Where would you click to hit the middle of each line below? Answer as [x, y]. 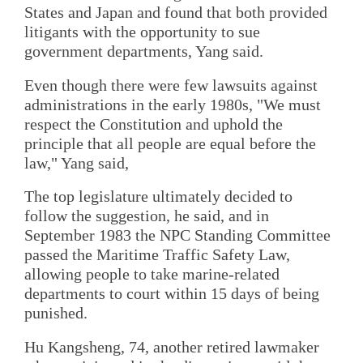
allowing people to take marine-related [152, 274]
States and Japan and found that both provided [176, 13]
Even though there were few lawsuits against [171, 85]
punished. [56, 313]
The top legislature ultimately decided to [158, 196]
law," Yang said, [77, 162]
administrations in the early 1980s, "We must [173, 104]
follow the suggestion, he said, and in [147, 216]
